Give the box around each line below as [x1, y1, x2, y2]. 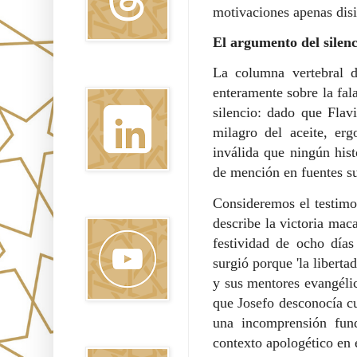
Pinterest [85, 328, 123, 339]
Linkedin [85, 69, 122, 79]
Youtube [85, 198, 120, 209]
